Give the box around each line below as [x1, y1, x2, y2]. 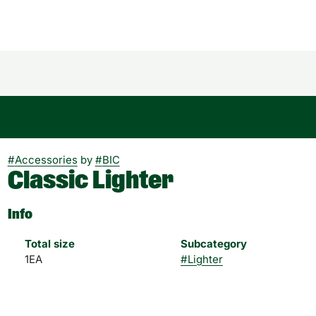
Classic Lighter [7, 168, 174, 193]
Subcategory [180, 237, 247, 250]
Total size [24, 237, 75, 250]
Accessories [14, 153, 78, 166]
